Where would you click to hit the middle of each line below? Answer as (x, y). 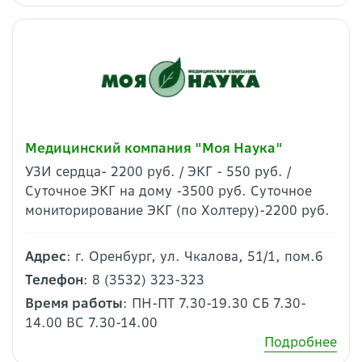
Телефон (54, 279)
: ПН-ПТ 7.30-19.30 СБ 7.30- (215, 303)
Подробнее (301, 341)
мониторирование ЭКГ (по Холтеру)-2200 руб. (177, 210)
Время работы (74, 303)
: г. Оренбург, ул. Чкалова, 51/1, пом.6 (195, 256)
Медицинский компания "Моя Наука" (154, 147)
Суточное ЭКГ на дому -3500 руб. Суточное (168, 190)
